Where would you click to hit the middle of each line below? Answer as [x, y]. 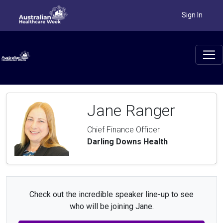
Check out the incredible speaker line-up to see [111, 195]
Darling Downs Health [127, 142]
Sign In [192, 15]
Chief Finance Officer [123, 130]
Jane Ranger [131, 111]
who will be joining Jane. [111, 207]
